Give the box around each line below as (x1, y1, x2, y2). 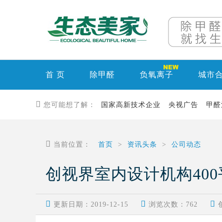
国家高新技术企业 (101, 101, 161, 109)
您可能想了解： (44, 101, 96, 109)
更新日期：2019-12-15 (54, 201, 128, 208)
